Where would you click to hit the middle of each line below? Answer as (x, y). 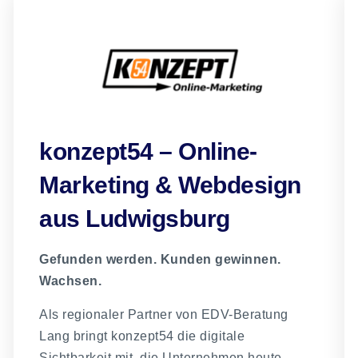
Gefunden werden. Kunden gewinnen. (160, 260)
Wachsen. (71, 281)
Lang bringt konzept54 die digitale (142, 336)
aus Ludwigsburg (135, 219)
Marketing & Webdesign (170, 185)
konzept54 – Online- (148, 152)
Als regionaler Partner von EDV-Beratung (164, 314)
